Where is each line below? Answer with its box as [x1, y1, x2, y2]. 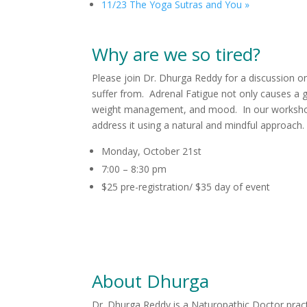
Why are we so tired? [92, 42, 261, 66]
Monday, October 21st [101, 145, 202, 158]
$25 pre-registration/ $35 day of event [101, 180, 271, 193]
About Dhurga [92, 269, 210, 293]
